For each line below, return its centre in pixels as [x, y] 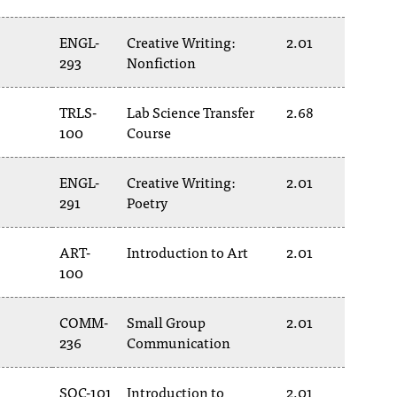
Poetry [147, 202]
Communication [179, 342]
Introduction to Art [187, 252]
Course [149, 132]
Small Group [166, 322]
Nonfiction [161, 62]
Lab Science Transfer [191, 112]
